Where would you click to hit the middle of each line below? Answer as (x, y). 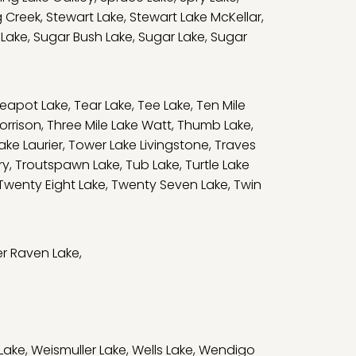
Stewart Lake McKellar (195, 17)
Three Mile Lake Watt (109, 125)
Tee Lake (164, 105)
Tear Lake (103, 105)
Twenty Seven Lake (170, 185)
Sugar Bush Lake (83, 37)
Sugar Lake (172, 37)
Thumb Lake (214, 125)
